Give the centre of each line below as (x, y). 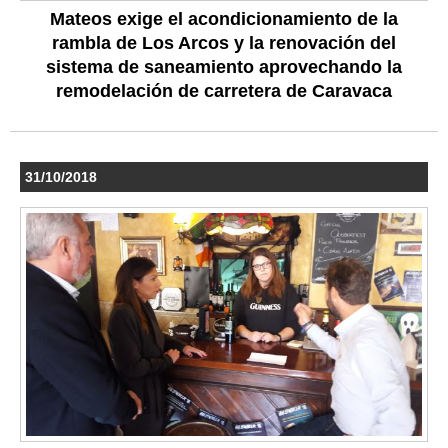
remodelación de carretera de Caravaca (224, 90)
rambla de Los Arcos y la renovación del (224, 42)
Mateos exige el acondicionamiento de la (224, 18)
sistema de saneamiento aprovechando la (224, 66)
